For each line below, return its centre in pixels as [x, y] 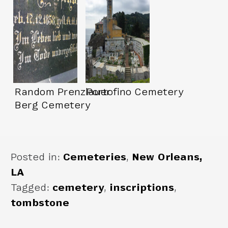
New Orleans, [167, 157]
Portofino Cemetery [135, 92]
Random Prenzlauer [63, 92]
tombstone [40, 203]
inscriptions [142, 188]
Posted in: [37, 157]
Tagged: [32, 188]
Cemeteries [95, 157]
